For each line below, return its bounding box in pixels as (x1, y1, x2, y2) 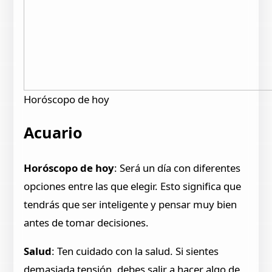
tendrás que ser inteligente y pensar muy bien (24, 197, 237, 212)
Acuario (24, 122, 83, 143)
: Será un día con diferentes (114, 161, 241, 175)
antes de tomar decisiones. (24, 216, 149, 230)
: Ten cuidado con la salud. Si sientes (52, 243, 219, 258)
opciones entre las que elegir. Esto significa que (24, 179, 242, 194)
